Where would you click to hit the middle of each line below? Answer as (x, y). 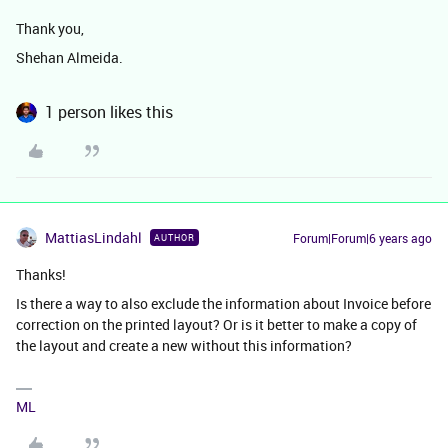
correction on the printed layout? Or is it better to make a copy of (216, 325)
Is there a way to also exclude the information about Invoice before (223, 304)
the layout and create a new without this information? (184, 346)
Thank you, (50, 29)
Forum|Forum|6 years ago (362, 238)
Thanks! (41, 275)
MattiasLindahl (93, 238)
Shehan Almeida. (69, 58)
